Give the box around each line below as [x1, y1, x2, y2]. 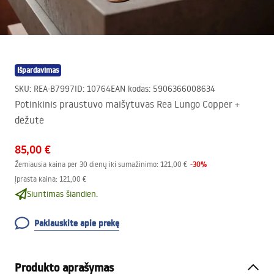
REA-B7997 [34, 83, 75, 94]
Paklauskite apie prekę [34, 217, 119, 229]
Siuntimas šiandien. [27, 188, 98, 199]
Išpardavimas [17, 65, 59, 75]
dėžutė [15, 114, 44, 126]
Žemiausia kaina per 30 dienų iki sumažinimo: [15, 160, 158, 169]
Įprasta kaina [15, 174, 56, 183]
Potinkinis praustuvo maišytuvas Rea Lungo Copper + [15, 98, 240, 110]
